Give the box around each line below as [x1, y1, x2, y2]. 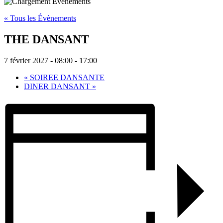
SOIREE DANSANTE [28, 73, 105, 82]
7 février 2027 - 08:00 [4, 56, 73, 65]
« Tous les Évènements [4, 14, 76, 22]
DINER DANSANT [24, 82, 92, 91]
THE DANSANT [4, 32, 89, 46]
